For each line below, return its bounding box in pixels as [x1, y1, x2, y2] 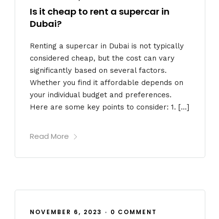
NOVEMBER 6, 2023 [30, 208, 102, 217]
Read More [30, 131, 69, 142]
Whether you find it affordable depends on [30, 78, 183, 87]
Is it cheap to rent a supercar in [30, 5, 170, 18]
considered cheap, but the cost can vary [30, 53, 175, 63]
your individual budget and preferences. [30, 90, 172, 99]
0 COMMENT [110, 208, 157, 217]
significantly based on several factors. [30, 66, 167, 75]
